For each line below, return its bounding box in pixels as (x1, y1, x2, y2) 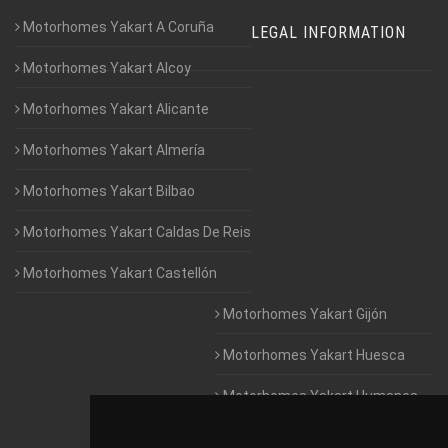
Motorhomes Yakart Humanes (220, 387, 418, 404)
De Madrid (215, 410, 279, 427)
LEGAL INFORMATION (251, 22, 406, 42)
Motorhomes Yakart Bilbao (20, 182, 195, 199)
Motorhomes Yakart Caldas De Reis (20, 223, 251, 240)
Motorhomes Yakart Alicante (20, 100, 209, 117)
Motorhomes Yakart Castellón (20, 264, 217, 281)
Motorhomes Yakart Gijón (220, 305, 387, 322)
